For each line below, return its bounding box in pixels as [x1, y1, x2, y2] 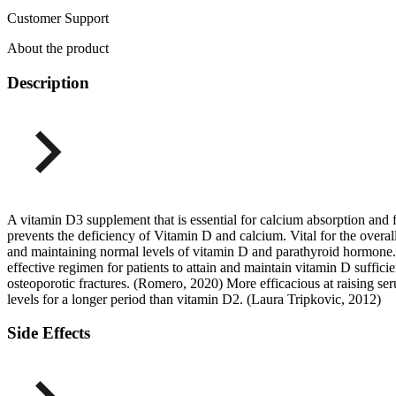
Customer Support [7, 11, 109, 27]
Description [7, 72, 89, 92]
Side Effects [7, 324, 90, 343]
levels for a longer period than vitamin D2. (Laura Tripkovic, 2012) [7, 291, 381, 307]
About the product [7, 41, 109, 57]
